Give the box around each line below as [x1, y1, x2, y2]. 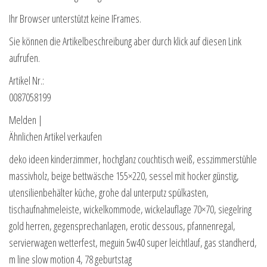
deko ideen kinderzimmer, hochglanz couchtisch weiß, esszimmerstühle [9, 151, 257, 166]
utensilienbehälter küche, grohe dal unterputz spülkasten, [9, 185, 209, 200]
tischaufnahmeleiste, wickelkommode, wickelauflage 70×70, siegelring [9, 201, 252, 216]
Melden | [9, 112, 42, 127]
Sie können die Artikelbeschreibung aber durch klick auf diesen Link [9, 33, 241, 48]
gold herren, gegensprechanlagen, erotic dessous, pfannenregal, [9, 218, 235, 233]
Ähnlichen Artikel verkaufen [9, 129, 102, 144]
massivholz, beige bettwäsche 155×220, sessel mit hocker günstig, [9, 168, 239, 183]
